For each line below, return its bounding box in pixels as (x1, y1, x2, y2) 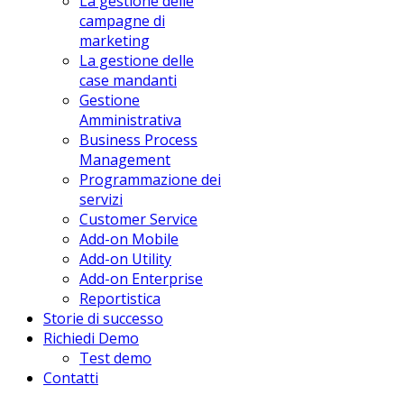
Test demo (79, 348, 151, 368)
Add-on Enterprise (79, 269, 203, 289)
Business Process (79, 130, 197, 150)
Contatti (43, 368, 98, 388)
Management (79, 150, 170, 170)
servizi (79, 189, 123, 209)
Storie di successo (43, 308, 163, 328)
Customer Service (79, 209, 197, 229)
